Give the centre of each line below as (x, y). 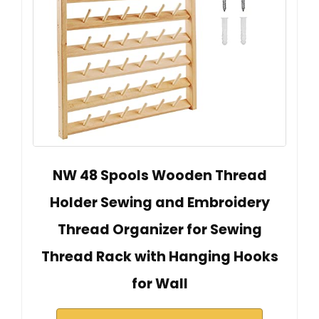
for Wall (159, 284)
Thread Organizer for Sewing (159, 230)
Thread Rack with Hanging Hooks (159, 257)
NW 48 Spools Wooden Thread (159, 176)
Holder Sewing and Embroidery (159, 203)
